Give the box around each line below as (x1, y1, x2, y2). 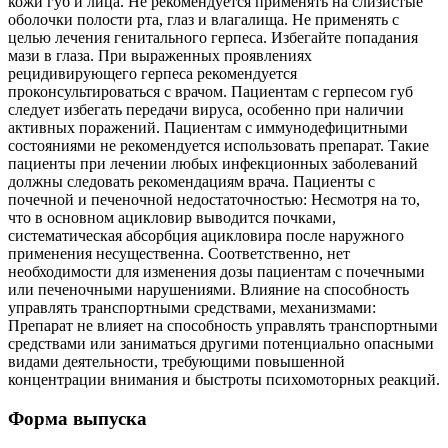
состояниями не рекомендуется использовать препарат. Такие (8, 137, 429, 155)
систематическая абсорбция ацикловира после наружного (8, 227, 404, 245)
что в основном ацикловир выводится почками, (8, 209, 336, 227)
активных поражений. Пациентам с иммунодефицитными (8, 119, 408, 137)
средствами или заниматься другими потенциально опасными (8, 335, 434, 353)
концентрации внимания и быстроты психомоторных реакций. (8, 371, 440, 389)
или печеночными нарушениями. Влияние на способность (8, 281, 409, 299)
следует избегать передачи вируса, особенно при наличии (8, 101, 404, 119)
